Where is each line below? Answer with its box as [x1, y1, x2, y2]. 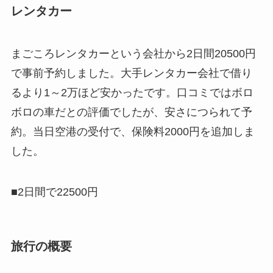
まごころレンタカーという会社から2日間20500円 [10, 47, 256, 60]
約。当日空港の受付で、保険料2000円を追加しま [10, 125, 255, 138]
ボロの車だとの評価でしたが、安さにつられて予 [10, 105, 252, 118]
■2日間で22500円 [10, 186, 98, 199]
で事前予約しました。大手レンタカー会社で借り [10, 66, 252, 79]
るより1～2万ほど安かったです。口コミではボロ [10, 86, 253, 99]
